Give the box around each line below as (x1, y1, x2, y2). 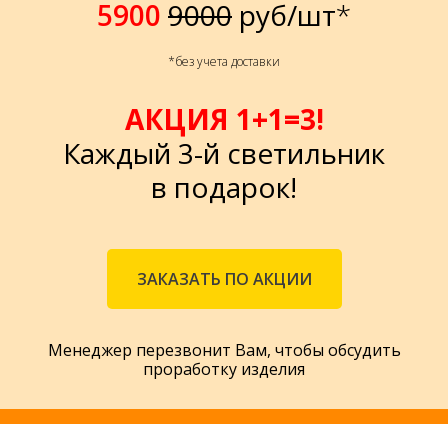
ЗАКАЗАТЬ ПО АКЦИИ (136, 267, 312, 290)
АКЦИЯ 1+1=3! (124, 100, 324, 139)
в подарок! (151, 168, 297, 207)
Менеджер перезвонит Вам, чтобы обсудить (47, 338, 401, 361)
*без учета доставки (168, 53, 280, 71)
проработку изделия (143, 357, 305, 380)
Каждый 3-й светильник (63, 134, 385, 173)
